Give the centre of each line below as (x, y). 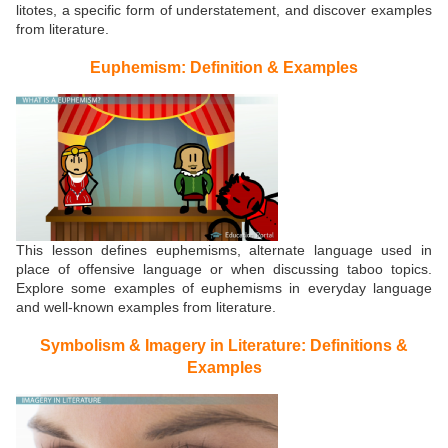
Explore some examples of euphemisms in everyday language (224, 288)
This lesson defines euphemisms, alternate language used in (224, 250)
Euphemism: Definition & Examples (224, 66)
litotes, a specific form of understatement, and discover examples (224, 10)
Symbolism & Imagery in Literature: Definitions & (224, 344)
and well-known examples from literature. (146, 307)
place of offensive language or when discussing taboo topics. (224, 269)
